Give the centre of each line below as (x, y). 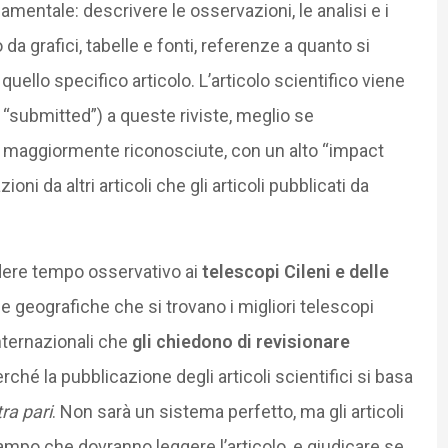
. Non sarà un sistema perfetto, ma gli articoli (227, 411)
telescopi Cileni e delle (295, 271)
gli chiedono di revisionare (240, 341)
